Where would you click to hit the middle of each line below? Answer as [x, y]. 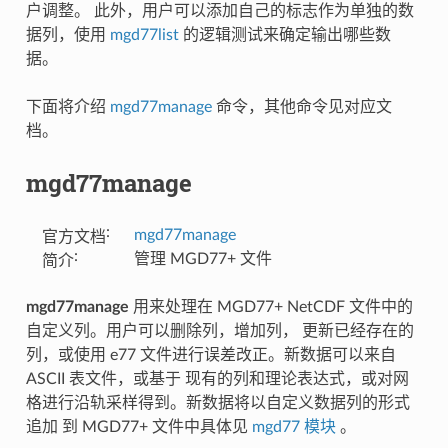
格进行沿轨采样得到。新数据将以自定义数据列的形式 [217, 403]
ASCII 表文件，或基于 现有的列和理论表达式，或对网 [217, 379]
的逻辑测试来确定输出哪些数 [284, 35]
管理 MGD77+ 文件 [202, 259]
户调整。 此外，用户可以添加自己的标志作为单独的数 [219, 11]
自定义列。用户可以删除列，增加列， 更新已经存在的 [219, 331]
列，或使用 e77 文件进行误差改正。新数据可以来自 [210, 355]
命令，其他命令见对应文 [301, 107]
